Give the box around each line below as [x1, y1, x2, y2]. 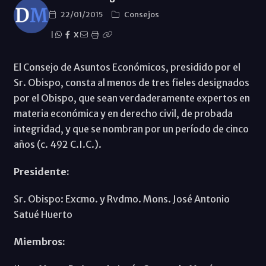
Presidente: [13, 165, 69, 178]
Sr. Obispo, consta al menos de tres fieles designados [13, 76, 249, 88]
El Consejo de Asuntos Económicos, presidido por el [13, 61, 240, 73]
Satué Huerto [13, 208, 72, 220]
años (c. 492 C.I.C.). [13, 138, 103, 150]
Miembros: [13, 235, 65, 248]
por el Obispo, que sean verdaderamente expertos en [13, 91, 250, 104]
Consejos [123, 9, 159, 20]
